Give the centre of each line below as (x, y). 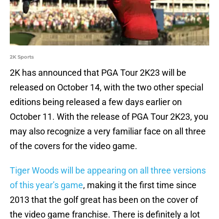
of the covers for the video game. (74, 146)
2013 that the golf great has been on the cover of (104, 200)
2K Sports (22, 57)
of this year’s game (46, 185)
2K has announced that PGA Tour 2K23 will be (98, 73)
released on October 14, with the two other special (107, 88)
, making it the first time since (140, 185)
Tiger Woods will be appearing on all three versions (108, 171)
